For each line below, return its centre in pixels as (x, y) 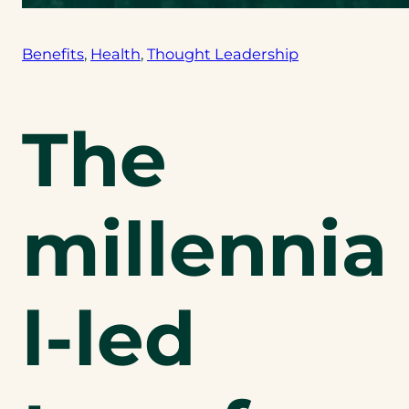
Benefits (53, 54)
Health (115, 54)
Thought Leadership (223, 54)
